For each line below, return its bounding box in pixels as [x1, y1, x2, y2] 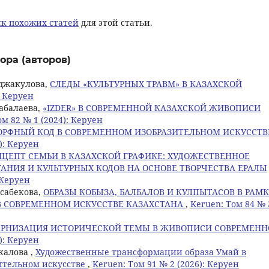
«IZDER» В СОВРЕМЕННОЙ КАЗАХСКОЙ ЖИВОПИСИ [43, 101, 261, 113]
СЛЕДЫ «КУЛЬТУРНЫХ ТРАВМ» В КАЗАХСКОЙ [50, 77, 242, 89]
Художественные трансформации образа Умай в [35, 246, 246, 258]
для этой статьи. [79, 16, 153, 28]
